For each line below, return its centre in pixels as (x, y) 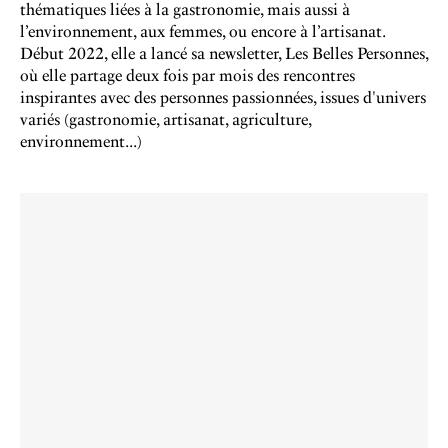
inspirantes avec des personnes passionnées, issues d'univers (223, 97)
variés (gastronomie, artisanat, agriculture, (165, 119)
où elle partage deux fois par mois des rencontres (187, 75)
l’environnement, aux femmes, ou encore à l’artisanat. (202, 31)
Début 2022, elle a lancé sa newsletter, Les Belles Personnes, (224, 53)
